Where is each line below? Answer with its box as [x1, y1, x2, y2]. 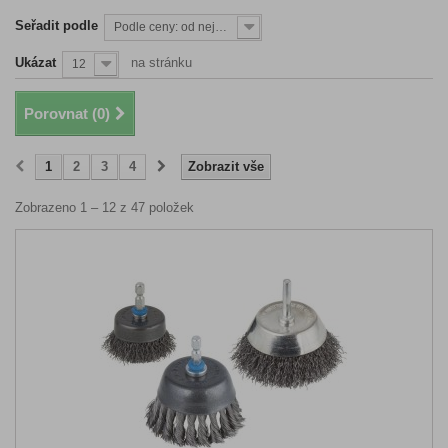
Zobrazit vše [188, 159, 264, 174]
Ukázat [15, 55, 56, 70]
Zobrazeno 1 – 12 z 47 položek [15, 200, 194, 215]
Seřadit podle [15, 18, 98, 33]
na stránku [131, 55, 192, 70]
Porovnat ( [24, 105, 97, 122]
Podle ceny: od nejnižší [215, 20, 227, 34]
